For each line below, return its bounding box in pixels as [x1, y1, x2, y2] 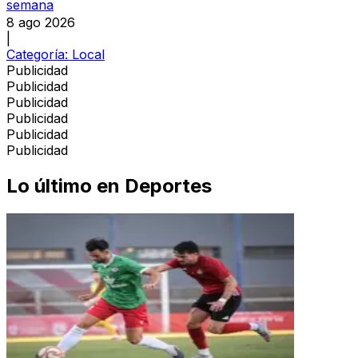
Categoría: [6, 46, 72, 63]
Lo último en [6, 173, 120, 197]
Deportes [125, 173, 212, 197]
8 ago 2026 [6, 14, 75, 31]
